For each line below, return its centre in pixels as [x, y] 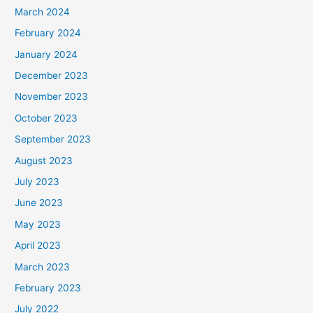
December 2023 [52, 75]
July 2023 [37, 182]
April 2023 [38, 246]
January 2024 [46, 54]
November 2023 [52, 97]
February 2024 [48, 33]
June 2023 [39, 203]
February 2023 [48, 288]
